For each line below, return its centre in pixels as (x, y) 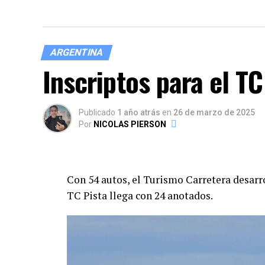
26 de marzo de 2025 (214, 112)
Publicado (97, 112)
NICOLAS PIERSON (130, 124)
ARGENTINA (77, 52)
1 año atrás (139, 112)
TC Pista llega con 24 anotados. (140, 195)
